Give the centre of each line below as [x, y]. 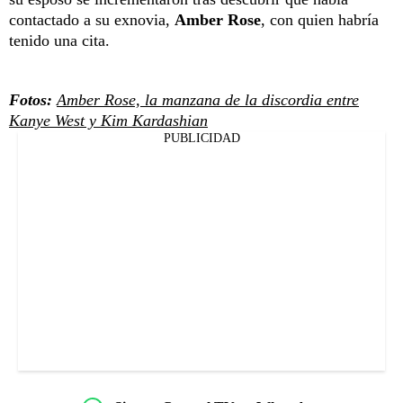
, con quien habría [320, 19]
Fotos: [31, 99]
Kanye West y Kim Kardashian [108, 120]
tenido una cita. [62, 40]
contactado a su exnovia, [92, 19]
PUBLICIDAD [201, 138]
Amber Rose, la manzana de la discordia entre [208, 99]
